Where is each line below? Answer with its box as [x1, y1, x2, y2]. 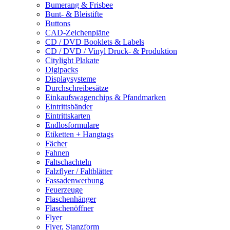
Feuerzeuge [45, 185, 83, 194]
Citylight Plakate [45, 56, 99, 65]
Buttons [45, 19, 70, 28]
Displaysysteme [45, 74, 96, 83]
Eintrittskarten [45, 111, 90, 120]
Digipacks [45, 65, 78, 74]
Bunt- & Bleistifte [45, 10, 103, 18]
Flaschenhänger [45, 195, 96, 203]
